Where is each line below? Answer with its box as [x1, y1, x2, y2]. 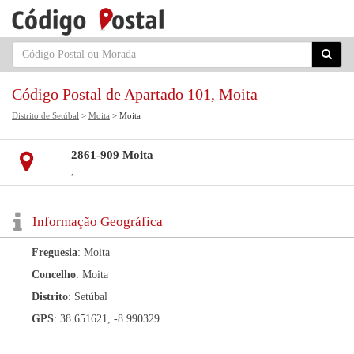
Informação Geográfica [32, 214, 163, 229]
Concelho [32, 269, 76, 281]
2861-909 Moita [70, 149, 153, 161]
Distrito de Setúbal [12, 111, 79, 120]
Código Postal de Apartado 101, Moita [12, 85, 258, 103]
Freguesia [32, 247, 77, 258]
